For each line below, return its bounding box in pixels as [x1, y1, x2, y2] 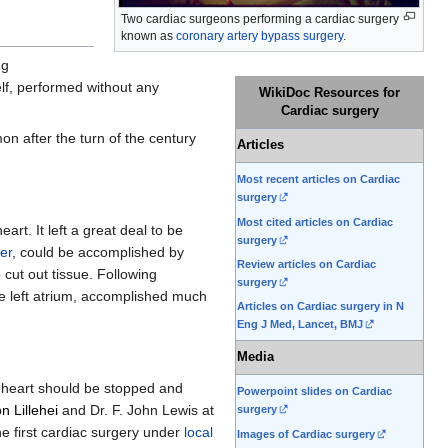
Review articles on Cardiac [237, 258, 376, 271]
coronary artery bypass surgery [176, 28, 343, 43]
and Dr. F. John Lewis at [58, 402, 214, 419]
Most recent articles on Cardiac [237, 173, 400, 186]
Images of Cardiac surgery [237, 427, 375, 440]
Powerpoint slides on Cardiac [237, 385, 392, 398]
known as [121, 28, 176, 43]
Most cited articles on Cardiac [237, 215, 393, 228]
